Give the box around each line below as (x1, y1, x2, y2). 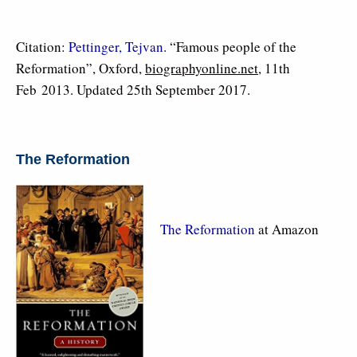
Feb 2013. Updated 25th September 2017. (16, 80, 250, 99)
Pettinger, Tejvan (69, 37, 163, 56)
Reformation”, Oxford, (16, 58, 145, 77)
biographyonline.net (145, 58, 258, 77)
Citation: (16, 37, 69, 56)
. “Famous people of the (163, 37, 296, 56)
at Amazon (255, 220, 319, 239)
